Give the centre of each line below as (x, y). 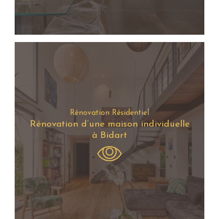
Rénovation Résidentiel (109, 113)
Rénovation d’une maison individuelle (109, 125)
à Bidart (109, 136)
